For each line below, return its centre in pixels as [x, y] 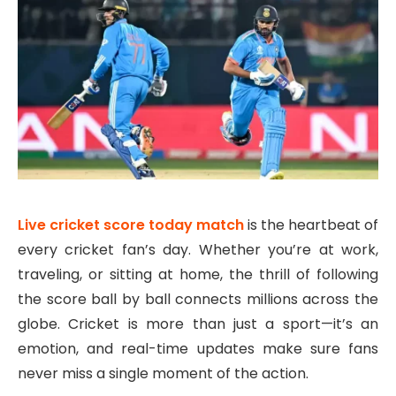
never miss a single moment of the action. [163, 374]
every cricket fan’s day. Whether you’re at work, [198, 250]
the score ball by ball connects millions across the [198, 300]
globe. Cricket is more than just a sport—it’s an [198, 324]
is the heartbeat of [313, 225]
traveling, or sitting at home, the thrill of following [198, 275]
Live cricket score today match [131, 225]
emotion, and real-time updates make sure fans [198, 349]
